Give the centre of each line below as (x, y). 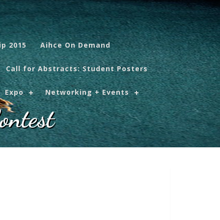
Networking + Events (87, 92)
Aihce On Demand (75, 45)
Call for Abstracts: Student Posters (77, 69)
